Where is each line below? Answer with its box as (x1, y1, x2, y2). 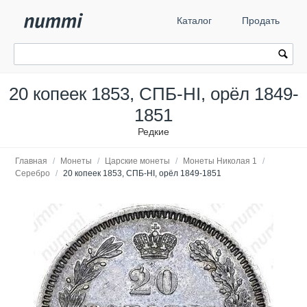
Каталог (177, 15, 212, 26)
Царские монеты (105, 156, 170, 166)
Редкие (138, 126, 169, 137)
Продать (242, 15, 280, 26)
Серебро (15, 169, 50, 178)
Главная (15, 156, 47, 166)
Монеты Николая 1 (183, 156, 257, 166)
